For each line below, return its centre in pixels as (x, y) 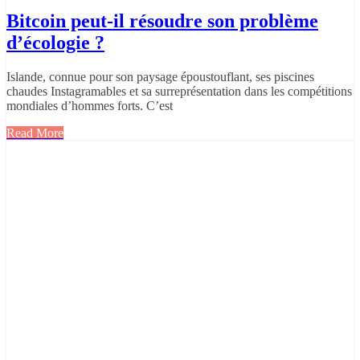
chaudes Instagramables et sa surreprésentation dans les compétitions (179, 92)
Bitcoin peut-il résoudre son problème (162, 21)
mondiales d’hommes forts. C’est (90, 106)
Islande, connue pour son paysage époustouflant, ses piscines (160, 77)
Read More (35, 133)
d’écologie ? (55, 43)
